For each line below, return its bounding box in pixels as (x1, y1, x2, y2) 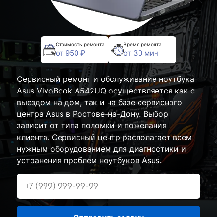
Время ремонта (124, 41, 162, 47)
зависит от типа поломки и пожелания (17, 120, 167, 130)
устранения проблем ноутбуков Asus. (17, 155, 161, 165)
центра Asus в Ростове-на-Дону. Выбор (17, 108, 168, 119)
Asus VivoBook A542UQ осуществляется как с (17, 85, 195, 95)
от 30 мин (124, 48, 158, 58)
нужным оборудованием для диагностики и (17, 143, 186, 154)
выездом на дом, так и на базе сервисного (17, 97, 182, 107)
